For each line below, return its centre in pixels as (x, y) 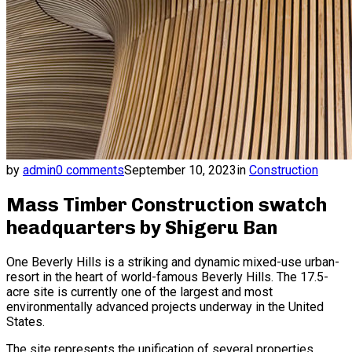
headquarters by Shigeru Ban (142, 227)
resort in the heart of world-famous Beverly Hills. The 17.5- (167, 277)
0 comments (90, 170)
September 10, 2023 (180, 170)
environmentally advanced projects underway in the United (165, 306)
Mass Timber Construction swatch (167, 204)
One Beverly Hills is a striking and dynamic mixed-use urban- (173, 262)
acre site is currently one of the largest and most (139, 291)
